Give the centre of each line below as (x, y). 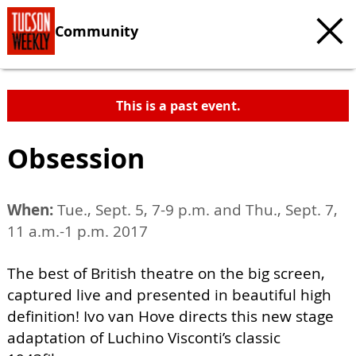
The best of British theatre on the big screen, (166, 273)
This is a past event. (178, 106)
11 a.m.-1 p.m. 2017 (77, 231)
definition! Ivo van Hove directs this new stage (170, 316)
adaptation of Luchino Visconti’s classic (144, 338)
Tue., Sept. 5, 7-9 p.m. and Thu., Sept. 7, (195, 210)
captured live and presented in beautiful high (169, 295)
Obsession (76, 158)
